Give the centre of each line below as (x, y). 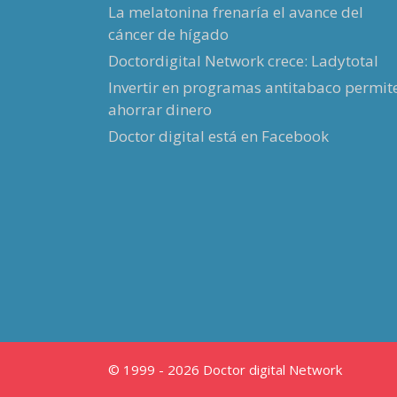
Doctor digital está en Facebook (218, 136)
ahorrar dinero (160, 110)
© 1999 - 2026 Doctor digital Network (225, 370)
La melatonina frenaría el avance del (236, 12)
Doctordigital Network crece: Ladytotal (243, 61)
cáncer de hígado (168, 35)
